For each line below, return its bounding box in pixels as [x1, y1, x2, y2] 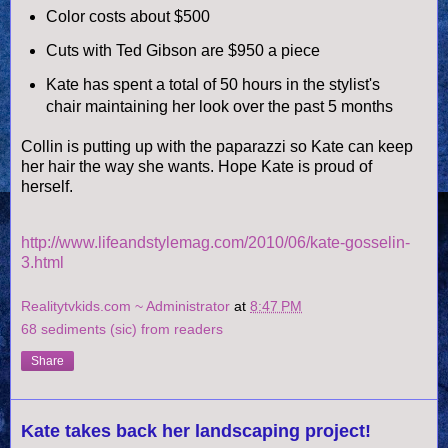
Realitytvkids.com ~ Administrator [21, 297, 234, 314]
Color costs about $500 [45, 7, 210, 25]
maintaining [84, 97, 168, 115]
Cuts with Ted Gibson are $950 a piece [45, 41, 320, 59]
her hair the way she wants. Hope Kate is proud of [21, 158, 372, 176]
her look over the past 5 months [167, 97, 393, 115]
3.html [21, 254, 64, 272]
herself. [21, 178, 73, 196]
